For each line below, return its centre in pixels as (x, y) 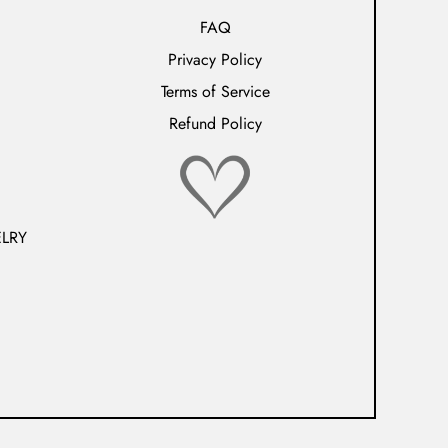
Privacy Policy (215, 59)
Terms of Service (215, 91)
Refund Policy (215, 123)
